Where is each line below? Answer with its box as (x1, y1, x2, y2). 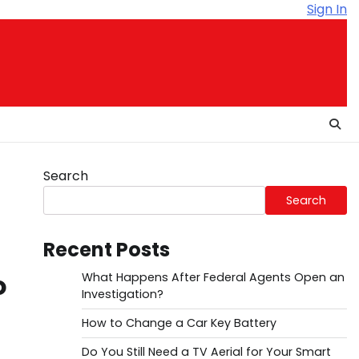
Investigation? (81, 286, 163, 302)
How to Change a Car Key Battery (81, 315, 276, 331)
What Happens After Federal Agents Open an (81, 269, 345, 285)
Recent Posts (42, 236, 170, 263)
